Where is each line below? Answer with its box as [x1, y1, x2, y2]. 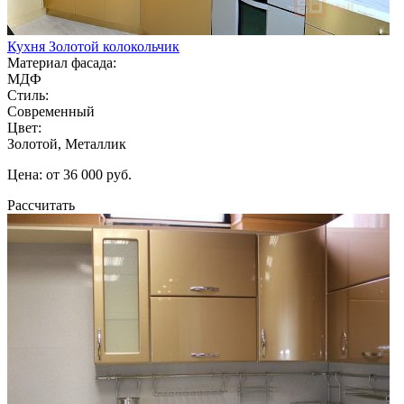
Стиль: [7, 87, 49, 103]
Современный [7, 103, 95, 119]
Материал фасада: [7, 54, 116, 70]
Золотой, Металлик [7, 135, 126, 151]
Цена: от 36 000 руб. [7, 166, 132, 182]
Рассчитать [7, 197, 75, 213]
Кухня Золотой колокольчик [7, 38, 179, 54]
